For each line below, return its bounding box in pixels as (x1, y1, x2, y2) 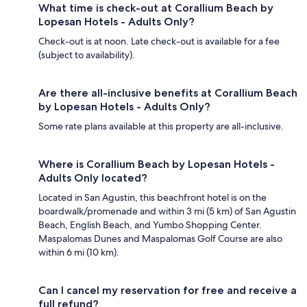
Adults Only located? (38, 171, 147, 185)
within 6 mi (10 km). (38, 246, 119, 259)
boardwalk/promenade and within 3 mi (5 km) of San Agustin (38, 205, 296, 218)
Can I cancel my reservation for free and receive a (38, 284, 297, 297)
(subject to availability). (38, 49, 135, 62)
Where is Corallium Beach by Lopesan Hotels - (38, 158, 275, 171)
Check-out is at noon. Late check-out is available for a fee (38, 35, 280, 48)
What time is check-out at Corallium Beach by (38, 1, 273, 15)
